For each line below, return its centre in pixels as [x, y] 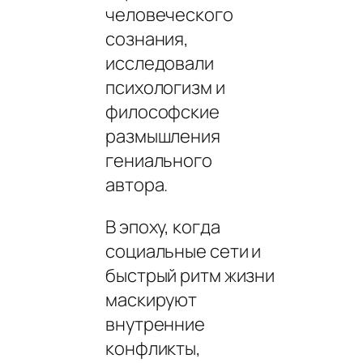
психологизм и [165, 87]
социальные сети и [184, 251]
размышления [163, 136]
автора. [137, 184]
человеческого [169, 14]
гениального [159, 160]
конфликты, [154, 348]
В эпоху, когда [163, 226]
